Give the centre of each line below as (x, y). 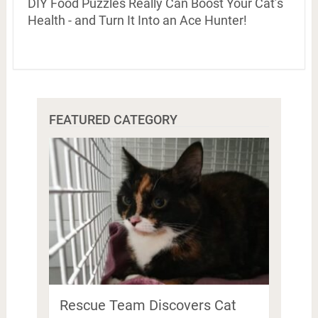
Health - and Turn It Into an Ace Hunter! (137, 20)
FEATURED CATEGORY (113, 120)
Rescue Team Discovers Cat (148, 306)
